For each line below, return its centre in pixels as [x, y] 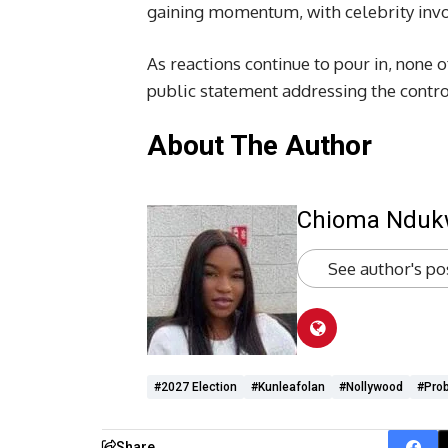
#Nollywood [371, 386]
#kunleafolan [288, 386]
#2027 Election [195, 386]
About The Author [259, 145]
